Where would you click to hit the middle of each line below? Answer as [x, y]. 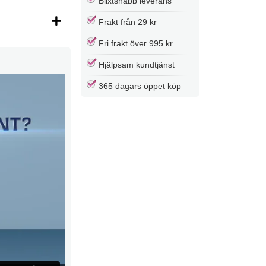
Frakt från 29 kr [128, 22]
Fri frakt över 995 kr [136, 43]
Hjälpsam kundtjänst [137, 64]
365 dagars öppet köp [140, 86]
